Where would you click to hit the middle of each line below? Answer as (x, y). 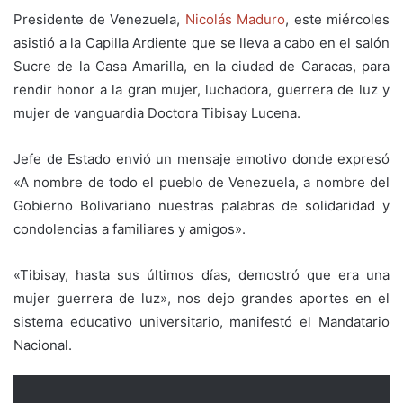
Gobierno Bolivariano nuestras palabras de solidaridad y (201, 206)
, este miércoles (337, 20)
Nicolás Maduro (235, 20)
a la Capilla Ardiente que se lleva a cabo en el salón (224, 43)
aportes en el (345, 299)
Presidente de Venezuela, (99, 20)
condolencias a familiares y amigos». (130, 229)
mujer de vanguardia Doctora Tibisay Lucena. (157, 113)
